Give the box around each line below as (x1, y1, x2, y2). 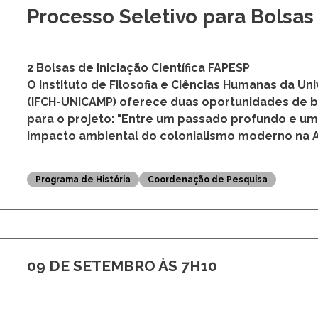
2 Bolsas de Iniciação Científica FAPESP (26, 172, 250, 186)
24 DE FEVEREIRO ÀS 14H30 (26, 54, 226, 72)
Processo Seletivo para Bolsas (26, 116, 314, 140)
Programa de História (35, 285, 131, 296)
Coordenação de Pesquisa (147, 285, 268, 296)
